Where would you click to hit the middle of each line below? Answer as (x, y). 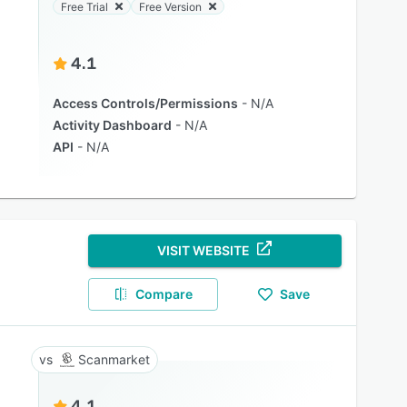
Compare (164, 294)
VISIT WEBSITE (204, 250)
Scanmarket (114, 359)
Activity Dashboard (112, 125)
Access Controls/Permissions (145, 103)
